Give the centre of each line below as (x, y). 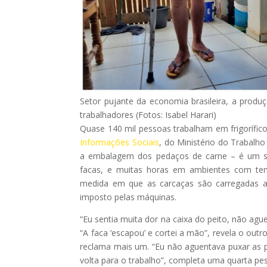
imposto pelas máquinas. (128, 197)
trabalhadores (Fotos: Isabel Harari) (148, 114)
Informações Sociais (119, 142)
